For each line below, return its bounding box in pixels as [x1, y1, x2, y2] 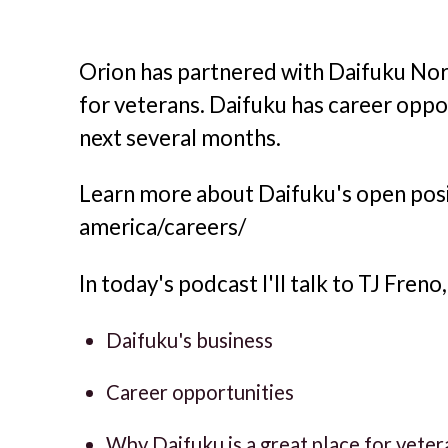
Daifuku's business [105, 327, 273, 352]
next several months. [79, 123, 282, 151]
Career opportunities [105, 379, 294, 404]
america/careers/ [79, 213, 247, 241]
